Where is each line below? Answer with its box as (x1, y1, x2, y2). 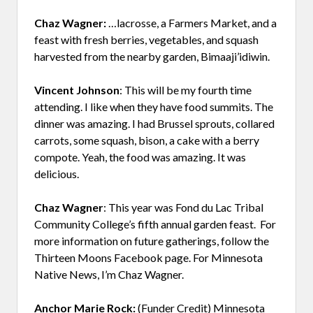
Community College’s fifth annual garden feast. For (34, 217, 276, 231)
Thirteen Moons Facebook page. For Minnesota (34, 250, 263, 264)
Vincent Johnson (34, 82, 119, 96)
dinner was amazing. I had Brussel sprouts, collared (34, 116, 275, 130)
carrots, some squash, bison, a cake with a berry (34, 133, 259, 147)
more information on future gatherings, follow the (34, 233, 269, 247)
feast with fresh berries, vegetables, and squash (34, 32, 259, 46)
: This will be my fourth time (119, 82, 252, 96)
